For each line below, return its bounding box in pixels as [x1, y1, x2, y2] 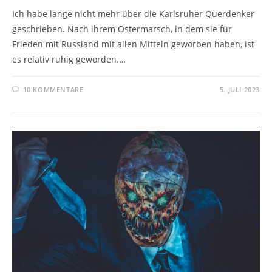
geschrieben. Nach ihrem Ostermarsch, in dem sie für [12, 23, 232, 35]
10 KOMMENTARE [22, 85, 84, 94]
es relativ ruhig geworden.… [12, 53, 126, 65]
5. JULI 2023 [219, 85, 260, 94]
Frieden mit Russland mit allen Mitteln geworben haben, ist [12, 38, 254, 50]
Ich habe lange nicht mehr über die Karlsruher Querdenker [12, 8, 254, 19]
